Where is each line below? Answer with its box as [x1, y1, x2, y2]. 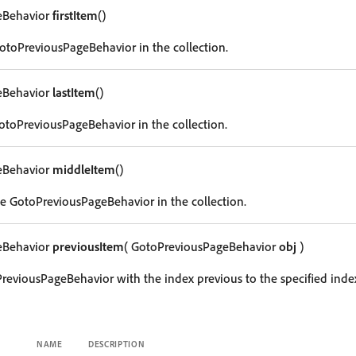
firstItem [52, 7, 98, 23]
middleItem [52, 161, 115, 177]
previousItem [52, 238, 124, 254]
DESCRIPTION [88, 339, 145, 350]
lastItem [52, 84, 95, 100]
